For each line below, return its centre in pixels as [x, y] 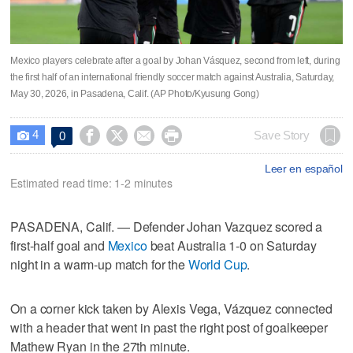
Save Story [282, 135]
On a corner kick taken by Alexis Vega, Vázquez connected [171, 308]
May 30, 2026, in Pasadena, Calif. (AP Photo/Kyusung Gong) [135, 93]
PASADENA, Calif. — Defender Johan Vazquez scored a [167, 226]
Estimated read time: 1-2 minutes [91, 182]
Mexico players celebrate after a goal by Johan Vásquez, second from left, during [175, 60]
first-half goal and [59, 245]
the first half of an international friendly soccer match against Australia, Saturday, [173, 77]
